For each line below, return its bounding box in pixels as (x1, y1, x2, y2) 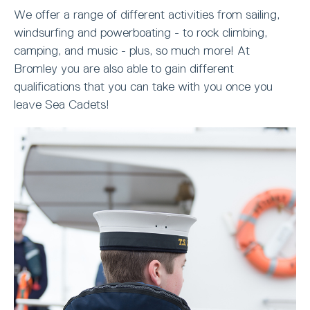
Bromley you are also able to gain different (14, 62, 234, 75)
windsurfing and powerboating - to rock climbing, (14, 26, 267, 39)
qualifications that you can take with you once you (14, 80, 273, 93)
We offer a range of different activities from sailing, (14, 8, 280, 21)
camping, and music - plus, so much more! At (14, 44, 250, 57)
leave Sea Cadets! (14, 98, 109, 111)
